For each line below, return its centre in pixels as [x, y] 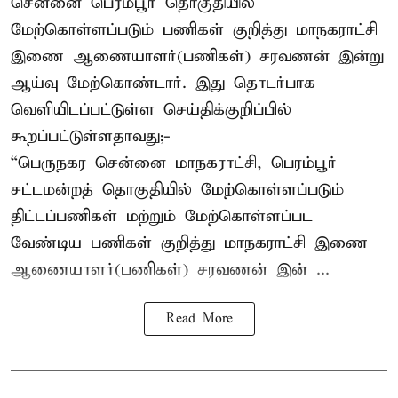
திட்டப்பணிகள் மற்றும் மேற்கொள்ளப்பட [162, 217]
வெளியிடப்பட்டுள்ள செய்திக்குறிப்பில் [151, 110]
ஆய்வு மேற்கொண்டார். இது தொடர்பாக [163, 84]
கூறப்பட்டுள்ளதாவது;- [91, 137]
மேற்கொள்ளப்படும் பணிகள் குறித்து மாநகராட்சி [194, 30]
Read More [199, 319]
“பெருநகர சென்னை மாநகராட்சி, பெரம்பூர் [174, 163]
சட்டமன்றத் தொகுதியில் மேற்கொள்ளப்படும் [177, 190]
